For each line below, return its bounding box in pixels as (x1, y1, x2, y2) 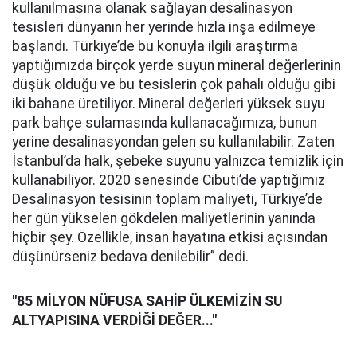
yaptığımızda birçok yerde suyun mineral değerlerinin (12, 57, 341, 73)
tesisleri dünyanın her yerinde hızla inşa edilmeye (12, 19, 316, 35)
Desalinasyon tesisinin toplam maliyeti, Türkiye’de (12, 191, 323, 207)
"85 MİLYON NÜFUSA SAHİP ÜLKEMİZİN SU (12, 293, 282, 309)
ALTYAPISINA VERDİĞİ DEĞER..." (12, 312, 217, 328)
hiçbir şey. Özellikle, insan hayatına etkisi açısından (12, 229, 328, 245)
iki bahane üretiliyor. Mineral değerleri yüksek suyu (12, 96, 325, 112)
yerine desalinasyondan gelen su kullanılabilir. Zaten (12, 134, 335, 150)
